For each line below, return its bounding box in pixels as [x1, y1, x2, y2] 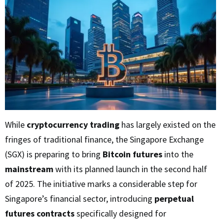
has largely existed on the [119, 119, 216, 131]
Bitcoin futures [103, 148, 162, 160]
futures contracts [5, 208, 74, 220]
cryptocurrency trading [27, 119, 119, 131]
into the [162, 148, 193, 160]
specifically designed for [74, 208, 166, 220]
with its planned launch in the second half [53, 163, 207, 175]
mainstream [5, 163, 53, 175]
